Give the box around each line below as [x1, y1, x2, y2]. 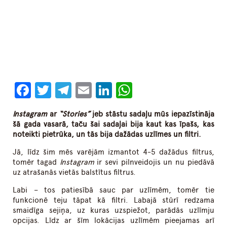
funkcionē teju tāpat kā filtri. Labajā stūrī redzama [13, 196, 214, 205]
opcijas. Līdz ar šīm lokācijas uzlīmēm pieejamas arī [13, 216, 214, 225]
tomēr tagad [13, 158, 60, 167]
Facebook [31, 81, 103, 100]
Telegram [71, 81, 139, 100]
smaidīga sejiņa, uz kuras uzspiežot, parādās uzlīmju [13, 206, 214, 215]
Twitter [51, 81, 103, 100]
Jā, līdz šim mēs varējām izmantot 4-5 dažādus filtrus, [13, 147, 214, 157]
